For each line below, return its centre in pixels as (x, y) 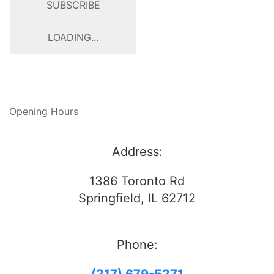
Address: (137, 152)
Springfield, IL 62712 (137, 198)
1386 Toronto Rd (137, 181)
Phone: (137, 245)
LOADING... (73, 38)
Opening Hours (44, 112)
